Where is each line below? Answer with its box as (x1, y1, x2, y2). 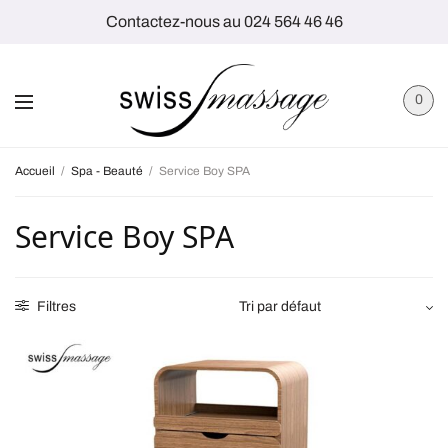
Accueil (15, 163, 55, 178)
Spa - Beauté (71, 163, 143, 178)
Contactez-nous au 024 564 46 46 (105, 13, 343, 30)
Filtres (34, 298, 76, 314)
